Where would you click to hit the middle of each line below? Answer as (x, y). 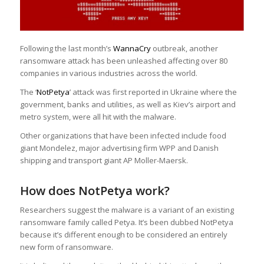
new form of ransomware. (66, 247)
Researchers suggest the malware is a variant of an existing (127, 210)
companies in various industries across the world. (108, 73)
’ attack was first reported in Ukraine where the (153, 92)
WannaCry (132, 49)
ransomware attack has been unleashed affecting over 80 (123, 61)
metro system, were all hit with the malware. (98, 117)
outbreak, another (184, 49)
